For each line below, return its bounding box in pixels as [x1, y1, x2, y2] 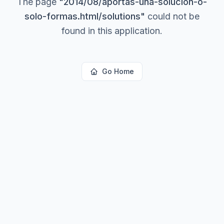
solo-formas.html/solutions [24, 10, 140, 21]
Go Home [102, 66, 134, 75]
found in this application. [61, 25, 162, 36]
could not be [145, 10, 199, 21]
